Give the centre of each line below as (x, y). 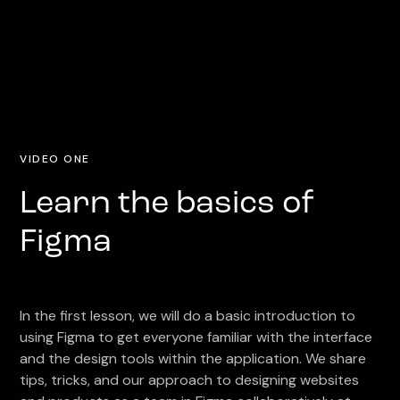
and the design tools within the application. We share (193, 358)
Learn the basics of (167, 204)
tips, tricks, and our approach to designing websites (190, 380)
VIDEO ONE (55, 159)
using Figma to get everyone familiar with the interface (196, 337)
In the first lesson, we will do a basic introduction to (188, 316)
